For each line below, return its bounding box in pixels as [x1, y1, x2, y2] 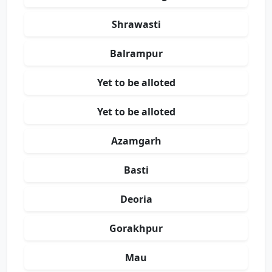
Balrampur [109, 47, 163, 60]
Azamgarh [110, 134, 161, 148]
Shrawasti [111, 18, 161, 31]
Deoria [120, 192, 152, 206]
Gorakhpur [109, 222, 163, 235]
